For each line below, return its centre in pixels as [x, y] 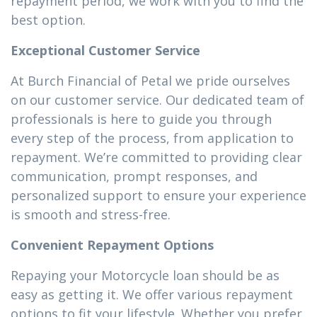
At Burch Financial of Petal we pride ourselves [150, 81]
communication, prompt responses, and [134, 176]
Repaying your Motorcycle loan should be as [145, 275]
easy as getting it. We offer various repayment [152, 294]
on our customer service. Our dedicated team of [157, 100]
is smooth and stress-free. [91, 214]
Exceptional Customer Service [105, 50]
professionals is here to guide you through [141, 119]
